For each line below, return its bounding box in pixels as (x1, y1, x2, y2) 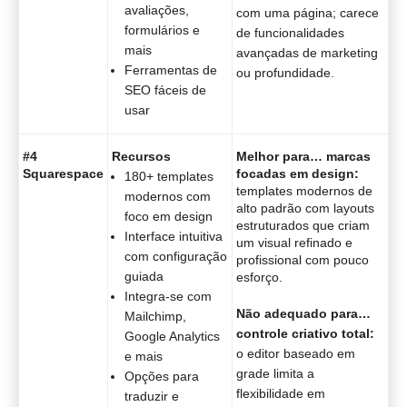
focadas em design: (236, 166, 359, 182)
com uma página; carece (236, 5, 379, 20)
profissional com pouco (236, 253, 369, 268)
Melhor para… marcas (236, 149, 371, 164)
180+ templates (124, 168, 213, 184)
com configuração (124, 248, 227, 263)
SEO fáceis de (124, 82, 206, 97)
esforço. (236, 270, 283, 285)
